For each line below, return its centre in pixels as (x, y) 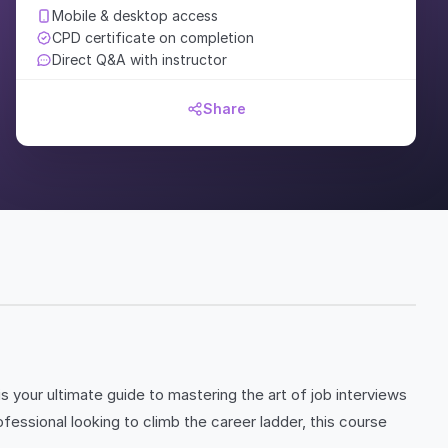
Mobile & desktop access (135, 15)
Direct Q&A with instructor (139, 59)
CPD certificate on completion (153, 37)
